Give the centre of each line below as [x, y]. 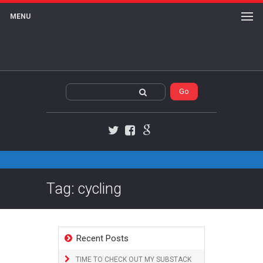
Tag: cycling [84, 189]
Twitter [127, 140]
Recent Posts [102, 238]
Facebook [147, 140]
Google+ [161, 140]
